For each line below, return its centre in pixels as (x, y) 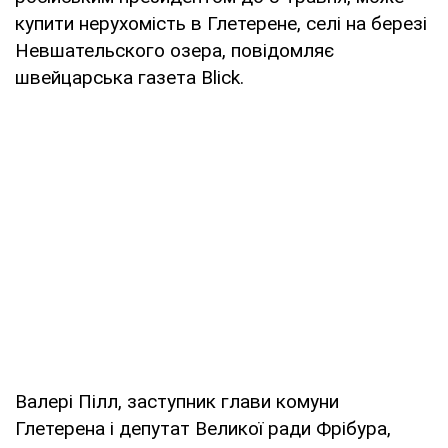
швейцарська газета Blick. (129, 77)
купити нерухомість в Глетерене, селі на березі (221, 23)
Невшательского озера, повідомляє (174, 50)
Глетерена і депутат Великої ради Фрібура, (203, 428)
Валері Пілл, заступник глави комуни (177, 401)
